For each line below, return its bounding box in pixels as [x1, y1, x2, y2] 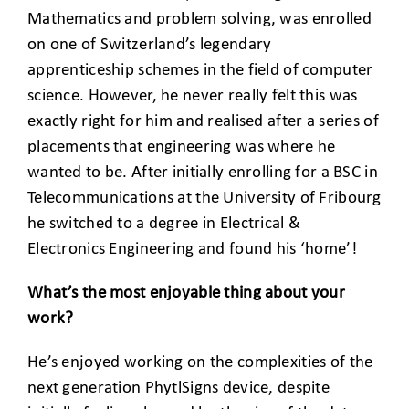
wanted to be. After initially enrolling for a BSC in [27, 163, 378, 182]
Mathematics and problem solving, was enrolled [27, 10, 372, 28]
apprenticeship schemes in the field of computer [27, 61, 373, 79]
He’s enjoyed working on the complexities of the [27, 353, 373, 372]
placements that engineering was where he [27, 138, 336, 156]
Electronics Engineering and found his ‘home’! [27, 240, 357, 258]
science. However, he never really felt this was [27, 87, 358, 105]
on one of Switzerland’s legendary [27, 36, 272, 54]
